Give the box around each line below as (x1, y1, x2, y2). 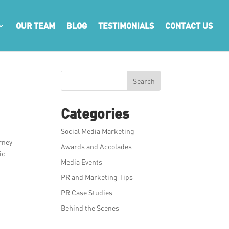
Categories (61, 105, 130, 122)
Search (132, 76, 155, 85)
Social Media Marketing (61, 127, 135, 135)
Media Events (61, 157, 103, 166)
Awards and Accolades (61, 142, 132, 151)
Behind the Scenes (61, 203, 120, 212)
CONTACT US (165, 20, 213, 30)
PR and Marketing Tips (61, 173, 133, 181)
